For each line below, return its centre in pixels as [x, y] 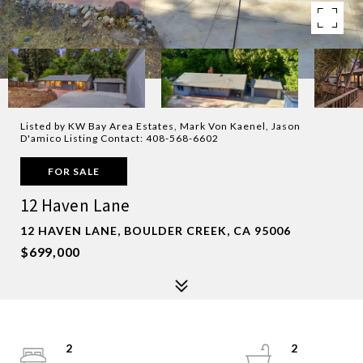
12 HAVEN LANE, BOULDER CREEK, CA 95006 [156, 231]
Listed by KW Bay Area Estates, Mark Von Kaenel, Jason [160, 126]
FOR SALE [74, 171]
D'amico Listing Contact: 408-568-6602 [120, 138]
